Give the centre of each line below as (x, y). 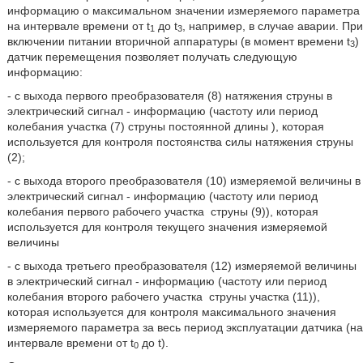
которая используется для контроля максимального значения (171, 312)
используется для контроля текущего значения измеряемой (167, 226)
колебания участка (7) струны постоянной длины (139, 126)
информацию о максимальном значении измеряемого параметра (183, 10)
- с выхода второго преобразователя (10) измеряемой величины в (184, 180)
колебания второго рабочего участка (106, 296)
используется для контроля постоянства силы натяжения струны (180, 141)
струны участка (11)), (263, 296)
